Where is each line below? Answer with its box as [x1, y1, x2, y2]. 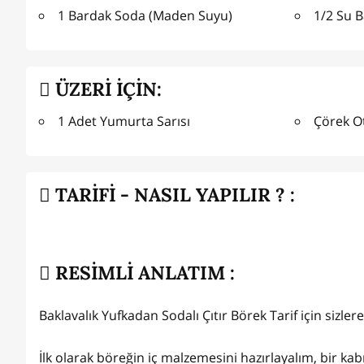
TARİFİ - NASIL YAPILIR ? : [50, 182, 295, 206]
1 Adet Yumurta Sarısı [58, 112, 190, 131]
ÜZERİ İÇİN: [50, 76, 162, 101]
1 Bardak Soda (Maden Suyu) [58, 6, 232, 25]
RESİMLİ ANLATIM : [50, 261, 235, 285]
